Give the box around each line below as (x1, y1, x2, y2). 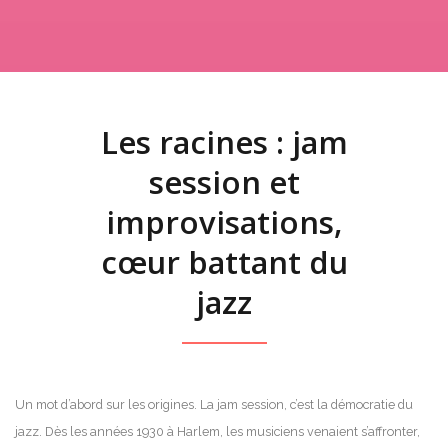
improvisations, (106, 200, 342, 243)
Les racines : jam (100, 120, 348, 163)
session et (148, 160, 300, 203)
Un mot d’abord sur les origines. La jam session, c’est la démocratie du (15, 396, 413, 412)
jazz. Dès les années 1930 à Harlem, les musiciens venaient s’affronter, (15, 423, 420, 439)
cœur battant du (100, 240, 348, 283)
